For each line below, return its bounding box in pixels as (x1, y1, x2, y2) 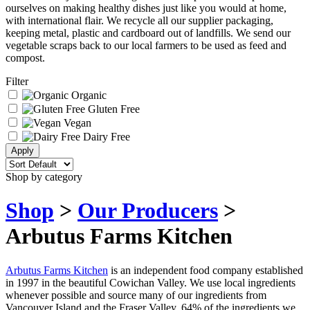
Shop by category (6, 170, 82, 183)
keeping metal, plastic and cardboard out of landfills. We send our (6, 26, 291, 39)
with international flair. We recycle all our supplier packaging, (6, 14, 273, 26)
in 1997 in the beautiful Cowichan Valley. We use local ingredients (6, 276, 295, 289)
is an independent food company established (108, 264, 303, 276)
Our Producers (77, 198, 218, 224)
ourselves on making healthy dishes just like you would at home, (6, 1, 286, 14)
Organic (69, 89, 107, 101)
